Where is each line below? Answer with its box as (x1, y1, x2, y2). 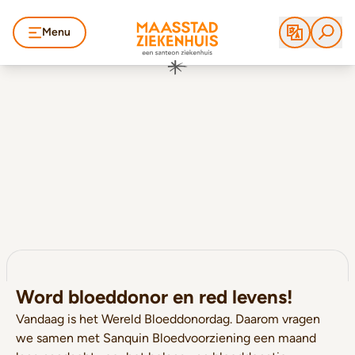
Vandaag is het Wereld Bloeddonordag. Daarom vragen (16, 311, 320, 326)
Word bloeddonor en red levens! (16, 285, 292, 308)
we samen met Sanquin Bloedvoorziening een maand (16, 330, 316, 345)
